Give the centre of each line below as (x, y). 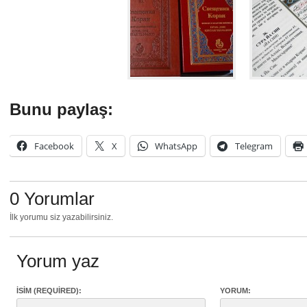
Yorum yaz (58, 261)
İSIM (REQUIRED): (49, 291)
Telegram (254, 146)
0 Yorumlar (52, 199)
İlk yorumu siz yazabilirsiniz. (61, 217)
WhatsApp (176, 146)
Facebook (54, 146)
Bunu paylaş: (61, 109)
